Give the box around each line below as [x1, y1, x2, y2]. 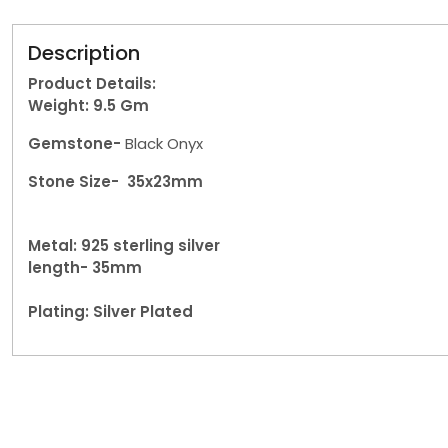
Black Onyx [125, 133, 203, 155]
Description [28, 39, 140, 68]
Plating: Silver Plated [28, 301, 193, 323]
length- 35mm [28, 257, 142, 279]
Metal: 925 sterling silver [28, 235, 220, 257]
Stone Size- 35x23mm [28, 171, 203, 193]
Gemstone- [28, 133, 125, 155]
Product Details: [28, 73, 156, 95]
